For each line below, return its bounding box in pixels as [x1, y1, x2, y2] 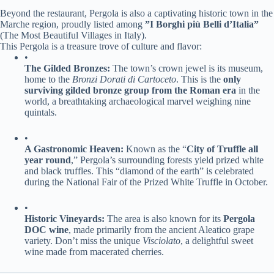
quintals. [24, 106, 57, 117]
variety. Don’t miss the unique [24, 235, 143, 246]
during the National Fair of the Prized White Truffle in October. [24, 176, 268, 187]
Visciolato [143, 235, 180, 246]
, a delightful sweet [180, 235, 253, 246]
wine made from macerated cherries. [24, 246, 164, 257]
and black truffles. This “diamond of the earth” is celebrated [24, 165, 254, 176]
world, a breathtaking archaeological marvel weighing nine [24, 95, 251, 106]
